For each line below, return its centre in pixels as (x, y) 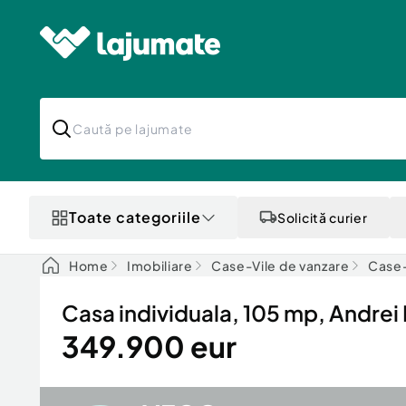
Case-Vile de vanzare (280, 266)
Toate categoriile (135, 217)
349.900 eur (149, 346)
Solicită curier (323, 217)
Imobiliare (159, 266)
